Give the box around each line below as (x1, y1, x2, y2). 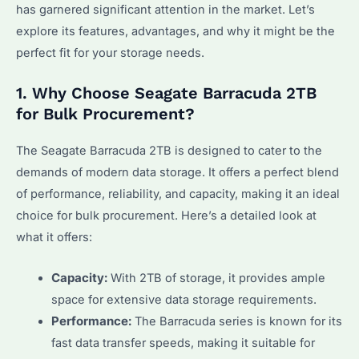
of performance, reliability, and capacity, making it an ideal (16, 187, 340, 202)
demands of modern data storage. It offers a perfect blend (16, 165, 339, 180)
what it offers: (16, 230, 92, 245)
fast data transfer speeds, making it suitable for (50, 335, 315, 350)
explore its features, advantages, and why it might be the (16, 24, 335, 39)
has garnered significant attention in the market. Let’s (16, 2, 315, 18)
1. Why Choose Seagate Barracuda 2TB (16, 83, 317, 103)
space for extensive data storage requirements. (50, 292, 317, 307)
